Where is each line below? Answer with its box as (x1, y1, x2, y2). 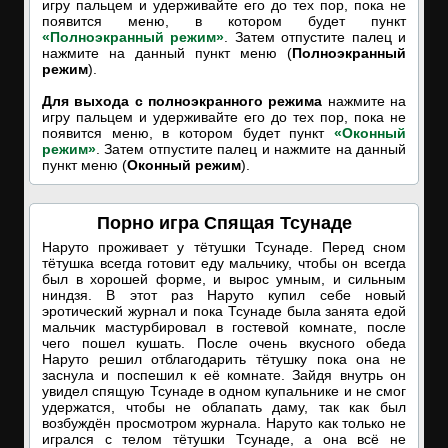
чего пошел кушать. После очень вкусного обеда (42, 335, 406, 351)
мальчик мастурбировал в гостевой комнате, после (42, 319, 406, 335)
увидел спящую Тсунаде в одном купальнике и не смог (42, 383, 406, 399)
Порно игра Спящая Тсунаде (96, 213, 352, 233)
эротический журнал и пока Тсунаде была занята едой (42, 303, 406, 319)
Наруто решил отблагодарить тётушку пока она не (42, 351, 406, 367)
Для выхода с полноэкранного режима (42, 93, 323, 109)
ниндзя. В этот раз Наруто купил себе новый (42, 287, 406, 303)
